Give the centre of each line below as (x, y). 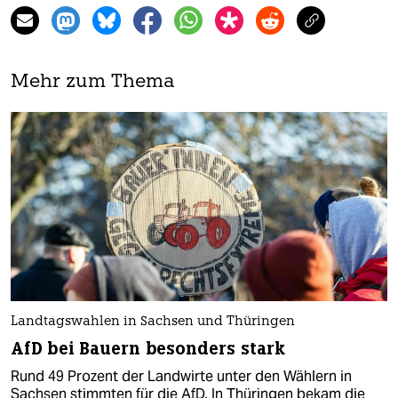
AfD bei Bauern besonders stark (148, 348)
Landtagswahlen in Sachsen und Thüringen (153, 322)
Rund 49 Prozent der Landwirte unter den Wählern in (181, 376)
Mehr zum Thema (93, 83)
